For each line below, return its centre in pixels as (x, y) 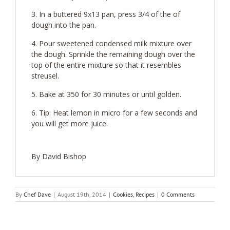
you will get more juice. (70, 123)
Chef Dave (37, 194)
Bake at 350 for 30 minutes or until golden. (110, 94)
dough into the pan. (64, 25)
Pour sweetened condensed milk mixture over (115, 43)
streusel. (45, 76)
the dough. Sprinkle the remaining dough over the (113, 54)
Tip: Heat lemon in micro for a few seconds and (118, 113)
